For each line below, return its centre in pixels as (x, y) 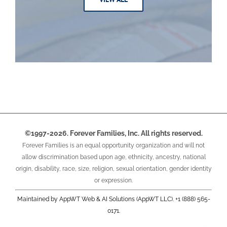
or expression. (113, 181)
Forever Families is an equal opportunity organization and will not (113, 146)
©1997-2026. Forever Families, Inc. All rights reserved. (113, 133)
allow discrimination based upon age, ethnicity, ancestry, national (113, 157)
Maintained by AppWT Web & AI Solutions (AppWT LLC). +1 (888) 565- (113, 199)
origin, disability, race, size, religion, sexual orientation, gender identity (113, 169)
